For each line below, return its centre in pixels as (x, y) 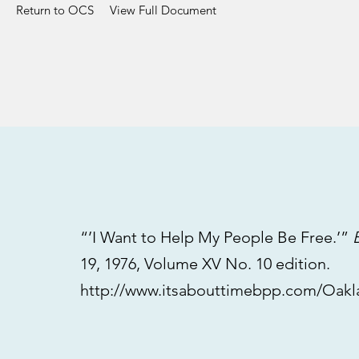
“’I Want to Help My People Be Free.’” (216, 237)
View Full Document (163, 10)
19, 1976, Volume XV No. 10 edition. (205, 264)
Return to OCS (55, 10)
